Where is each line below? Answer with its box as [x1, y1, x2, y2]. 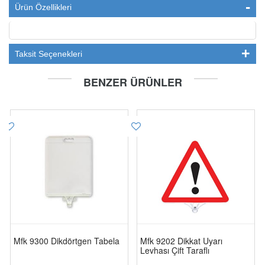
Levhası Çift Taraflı [140, 244, 209, 256]
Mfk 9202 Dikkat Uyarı [140, 234, 222, 247]
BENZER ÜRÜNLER [83, 74, 182, 90]
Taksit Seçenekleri [15, 49, 82, 59]
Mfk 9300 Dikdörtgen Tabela [14, 234, 119, 247]
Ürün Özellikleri [15, 2, 72, 12]
